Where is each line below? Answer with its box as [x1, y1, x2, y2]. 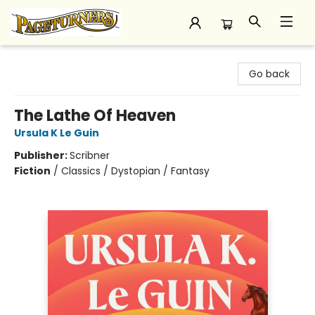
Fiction [14, 164, 51, 178]
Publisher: [14, 148, 70, 162]
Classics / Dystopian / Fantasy [61, 164, 210, 178]
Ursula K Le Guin [14, 126, 99, 140]
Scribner [70, 148, 110, 162]
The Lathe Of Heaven [14, 105, 176, 127]
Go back [249, 67, 290, 81]
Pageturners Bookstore [11, 51, 122, 65]
